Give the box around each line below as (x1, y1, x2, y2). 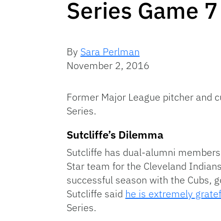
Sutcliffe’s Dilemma (67, 127, 163, 142)
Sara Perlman (80, 45, 140, 59)
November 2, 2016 (67, 59, 149, 73)
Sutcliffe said (67, 187, 125, 201)
